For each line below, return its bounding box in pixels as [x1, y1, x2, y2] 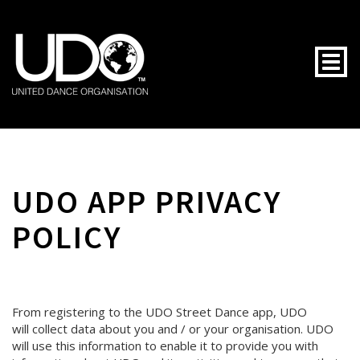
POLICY [12, 217, 121, 257]
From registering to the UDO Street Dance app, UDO [12, 304, 307, 320]
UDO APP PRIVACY [12, 182, 281, 222]
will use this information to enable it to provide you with [12, 337, 318, 354]
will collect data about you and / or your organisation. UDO [12, 321, 333, 337]
